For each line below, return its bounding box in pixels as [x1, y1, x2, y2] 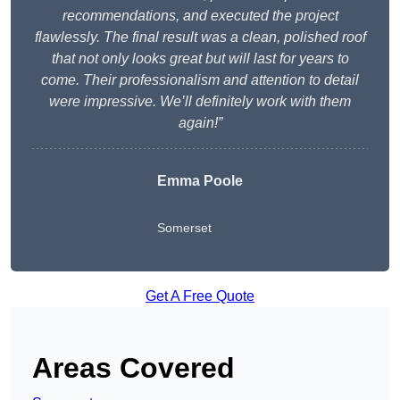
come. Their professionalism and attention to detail [41, 72, 359, 88]
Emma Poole [157, 173, 243, 189]
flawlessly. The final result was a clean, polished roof [34, 29, 366, 46]
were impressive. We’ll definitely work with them [49, 94, 351, 110]
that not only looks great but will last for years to [51, 51, 349, 67]
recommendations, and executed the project [62, 8, 338, 24]
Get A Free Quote [146, 288, 254, 304]
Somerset [157, 221, 212, 236]
